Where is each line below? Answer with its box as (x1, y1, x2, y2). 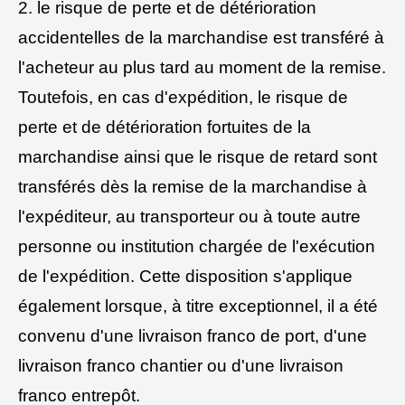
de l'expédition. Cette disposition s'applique (18, 266, 353, 286)
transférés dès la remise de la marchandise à (18, 176, 367, 196)
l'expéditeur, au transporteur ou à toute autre (18, 206, 361, 226)
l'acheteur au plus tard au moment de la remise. (18, 57, 386, 77)
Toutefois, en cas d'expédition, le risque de (18, 87, 348, 107)
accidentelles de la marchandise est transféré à (18, 27, 384, 47)
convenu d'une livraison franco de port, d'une (18, 325, 367, 345)
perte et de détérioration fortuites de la (18, 117, 311, 137)
